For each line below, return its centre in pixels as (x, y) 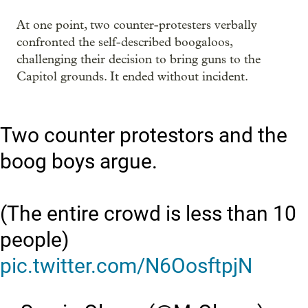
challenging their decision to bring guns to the (139, 60)
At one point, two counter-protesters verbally (137, 25)
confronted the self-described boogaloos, (124, 43)
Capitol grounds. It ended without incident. (132, 77)
